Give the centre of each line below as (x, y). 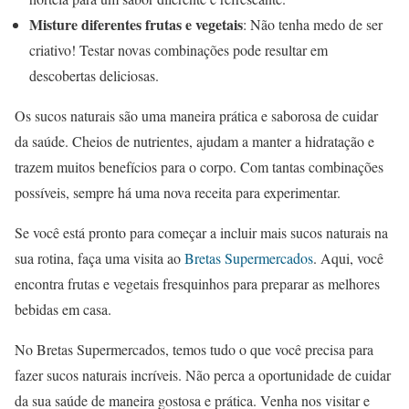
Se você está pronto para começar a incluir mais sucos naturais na (201, 232)
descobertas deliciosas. (94, 75)
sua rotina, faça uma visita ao (100, 257)
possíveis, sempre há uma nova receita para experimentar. (178, 192)
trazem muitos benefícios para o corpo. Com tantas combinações (199, 166)
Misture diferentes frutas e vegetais (136, 24)
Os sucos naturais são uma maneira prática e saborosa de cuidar (196, 115)
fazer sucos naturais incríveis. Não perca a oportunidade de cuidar (203, 374)
